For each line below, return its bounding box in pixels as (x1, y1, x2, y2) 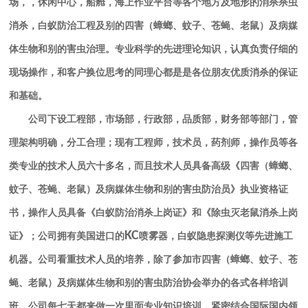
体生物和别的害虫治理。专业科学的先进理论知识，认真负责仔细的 (9, 44, 298, 55)
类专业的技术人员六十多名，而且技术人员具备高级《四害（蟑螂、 (9, 161, 298, 172)
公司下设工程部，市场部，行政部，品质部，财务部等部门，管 (28, 114, 298, 125)
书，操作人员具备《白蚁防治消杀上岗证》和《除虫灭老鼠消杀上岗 (9, 208, 298, 219)
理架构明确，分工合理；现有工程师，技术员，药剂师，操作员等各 (9, 137, 298, 148)
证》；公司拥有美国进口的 (9, 231, 125, 242)
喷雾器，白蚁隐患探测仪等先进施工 (139, 231, 294, 242)
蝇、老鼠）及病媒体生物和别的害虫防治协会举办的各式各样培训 (9, 278, 289, 289)
